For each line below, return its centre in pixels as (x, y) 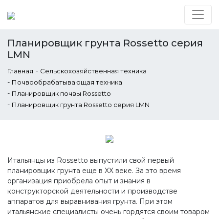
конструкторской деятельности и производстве (92, 191)
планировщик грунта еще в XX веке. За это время (94, 171)
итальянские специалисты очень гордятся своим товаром (109, 212)
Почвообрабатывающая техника (67, 82)
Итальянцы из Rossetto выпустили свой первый (91, 160)
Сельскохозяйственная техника (93, 71)
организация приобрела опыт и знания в (79, 181)
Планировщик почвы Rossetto (61, 93)
